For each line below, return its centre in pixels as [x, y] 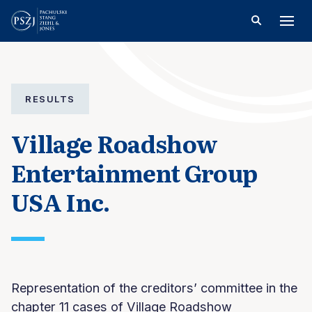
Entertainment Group [134, 172]
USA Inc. [61, 201]
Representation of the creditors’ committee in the [154, 288]
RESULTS [50, 99]
